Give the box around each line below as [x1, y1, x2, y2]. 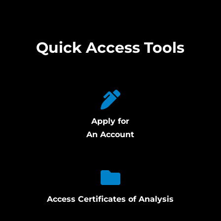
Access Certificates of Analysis [47, 194, 174, 204]
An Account [86, 130, 135, 140]
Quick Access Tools [36, 38, 185, 57]
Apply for [91, 116, 130, 126]
